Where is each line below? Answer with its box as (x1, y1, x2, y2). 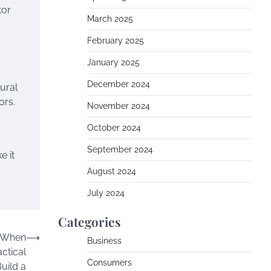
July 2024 (87, 188, 125, 198)
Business (87, 236, 122, 246)
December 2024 (87, 79, 150, 89)
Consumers (87, 258, 132, 267)
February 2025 (87, 36, 144, 45)
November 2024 (87, 101, 150, 111)
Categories (58, 213, 121, 230)
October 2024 (87, 123, 141, 132)
